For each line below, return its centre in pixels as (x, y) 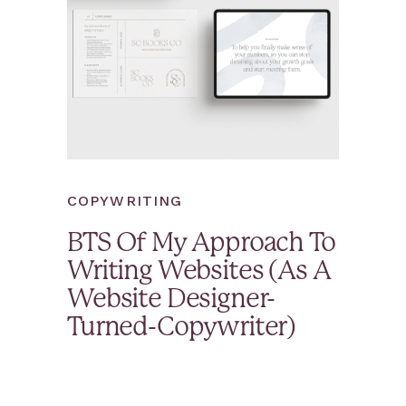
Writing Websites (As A (199, 272)
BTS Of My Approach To (201, 244)
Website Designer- (171, 300)
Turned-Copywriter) (182, 328)
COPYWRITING (125, 201)
